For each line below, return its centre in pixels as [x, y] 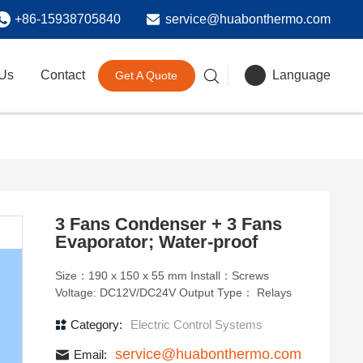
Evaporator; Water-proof [156, 242]
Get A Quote [147, 75]
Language [301, 75]
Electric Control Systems [196, 325]
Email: [90, 354]
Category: [96, 325]
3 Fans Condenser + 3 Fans [169, 224]
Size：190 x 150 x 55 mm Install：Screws [123, 275]
